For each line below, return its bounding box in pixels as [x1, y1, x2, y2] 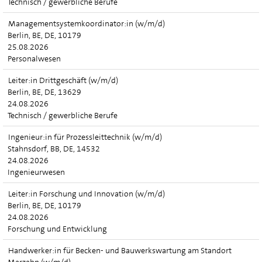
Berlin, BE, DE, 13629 [8, 87, 81, 97]
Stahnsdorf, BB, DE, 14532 [8, 143, 100, 154]
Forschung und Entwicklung [8, 223, 107, 234]
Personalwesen [8, 53, 61, 64]
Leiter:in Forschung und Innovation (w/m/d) [8, 188, 165, 199]
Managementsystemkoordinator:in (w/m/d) [8, 18, 165, 29]
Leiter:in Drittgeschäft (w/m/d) [8, 75, 118, 85]
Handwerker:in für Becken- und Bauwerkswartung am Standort [8, 245, 232, 256]
